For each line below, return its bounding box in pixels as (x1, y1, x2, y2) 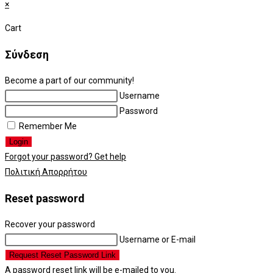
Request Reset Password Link (9, 250, 116, 260)
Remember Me (17, 121, 77, 132)
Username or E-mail (119, 235, 196, 245)
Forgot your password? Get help (5, 152, 126, 162)
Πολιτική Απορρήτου (5, 167, 87, 177)
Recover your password (5, 219, 95, 230)
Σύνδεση (5, 48, 49, 62)
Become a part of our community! (5, 76, 134, 86)
